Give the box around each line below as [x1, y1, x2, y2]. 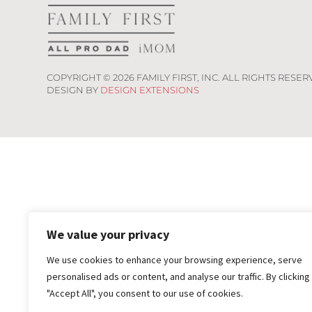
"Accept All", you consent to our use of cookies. [47, 287, 243, 299]
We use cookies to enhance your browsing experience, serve [47, 253, 302, 266]
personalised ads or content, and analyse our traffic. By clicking [47, 270, 310, 283]
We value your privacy [47, 226, 169, 242]
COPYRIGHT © [47, 71, 114, 83]
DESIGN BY [47, 84, 101, 95]
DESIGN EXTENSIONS [100, 84, 200, 95]
